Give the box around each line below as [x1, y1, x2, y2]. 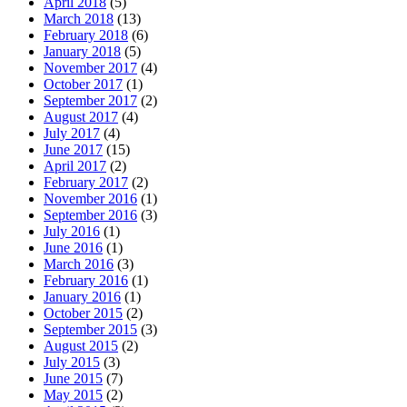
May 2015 [44, 386, 103, 402]
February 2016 [44, 272, 128, 288]
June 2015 [44, 370, 103, 386]
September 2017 [44, 92, 137, 108]
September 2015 [44, 321, 137, 337]
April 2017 [44, 157, 106, 174]
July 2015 [44, 353, 100, 370]
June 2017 [44, 141, 103, 157]
